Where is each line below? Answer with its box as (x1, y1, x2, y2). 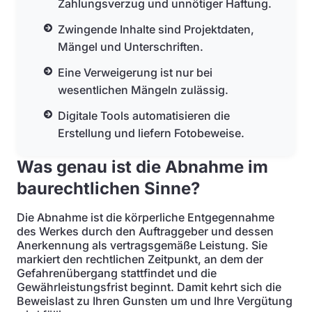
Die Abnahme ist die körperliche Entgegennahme (17, 210, 274, 224)
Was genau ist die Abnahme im (17, 157, 268, 177)
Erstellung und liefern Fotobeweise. (58, 126, 245, 140)
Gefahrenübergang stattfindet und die (17, 266, 217, 280)
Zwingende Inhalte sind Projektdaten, (58, 22, 255, 36)
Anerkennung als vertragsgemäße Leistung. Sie (17, 238, 267, 252)
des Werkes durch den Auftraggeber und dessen (17, 224, 274, 238)
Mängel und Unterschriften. (58, 40, 204, 54)
